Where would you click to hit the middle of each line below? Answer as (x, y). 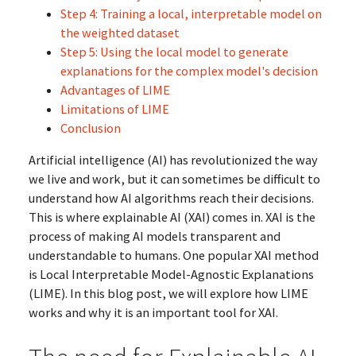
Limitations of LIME (114, 108)
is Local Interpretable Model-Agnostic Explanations (171, 275)
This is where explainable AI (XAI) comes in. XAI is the (172, 217)
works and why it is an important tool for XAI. (153, 313)
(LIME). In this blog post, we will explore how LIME (168, 294)
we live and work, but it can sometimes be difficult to (174, 179)
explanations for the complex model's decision (189, 70)
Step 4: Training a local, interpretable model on (191, 13)
